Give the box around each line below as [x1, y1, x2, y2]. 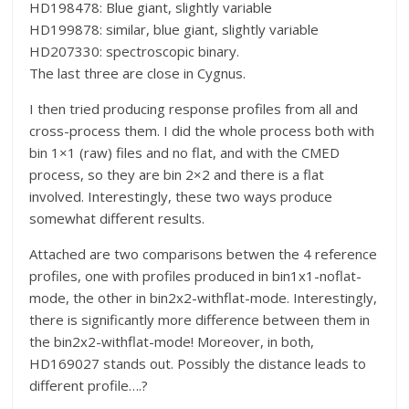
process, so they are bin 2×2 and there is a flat [29, 165, 325, 184]
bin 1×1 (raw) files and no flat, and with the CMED [29, 143, 341, 163]
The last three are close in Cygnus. [29, 64, 246, 83]
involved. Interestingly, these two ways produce [29, 187, 333, 206]
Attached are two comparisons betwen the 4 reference [29, 245, 378, 264]
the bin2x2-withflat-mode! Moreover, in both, [29, 332, 315, 351]
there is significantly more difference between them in [29, 310, 371, 330]
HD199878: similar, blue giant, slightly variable [29, 20, 320, 39]
